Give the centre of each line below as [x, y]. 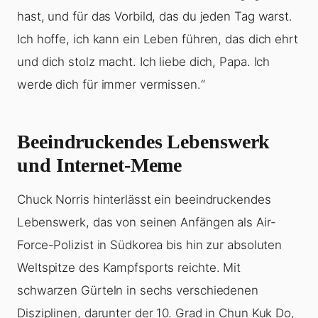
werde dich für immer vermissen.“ [111, 85]
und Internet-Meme [100, 165]
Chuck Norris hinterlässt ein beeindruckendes [144, 200]
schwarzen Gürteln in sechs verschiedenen [138, 291]
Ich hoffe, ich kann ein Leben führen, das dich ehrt [158, 39]
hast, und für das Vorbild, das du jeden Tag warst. [155, 17]
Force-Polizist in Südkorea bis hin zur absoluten [150, 245]
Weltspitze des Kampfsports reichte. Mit [129, 268]
